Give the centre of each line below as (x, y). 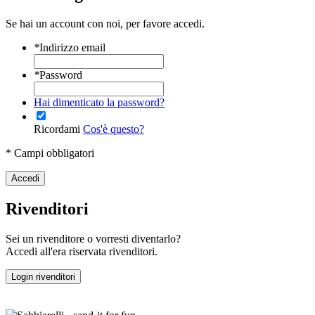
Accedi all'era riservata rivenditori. (82, 252)
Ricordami (57, 129)
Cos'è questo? (114, 129)
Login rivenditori (43, 277)
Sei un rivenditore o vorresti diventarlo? (93, 239)
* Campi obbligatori (50, 153)
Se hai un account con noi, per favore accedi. (105, 24)
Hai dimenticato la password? (99, 103)
